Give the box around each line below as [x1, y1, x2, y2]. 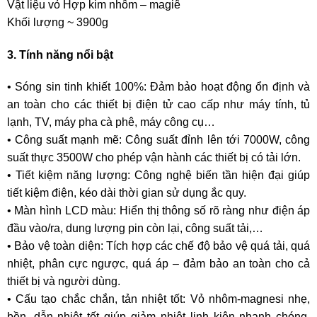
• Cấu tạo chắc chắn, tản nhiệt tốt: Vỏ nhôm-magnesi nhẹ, [6, 293, 311, 306]
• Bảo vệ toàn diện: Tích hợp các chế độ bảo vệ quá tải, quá [6, 240, 311, 253]
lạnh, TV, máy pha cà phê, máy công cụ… [6, 116, 215, 129]
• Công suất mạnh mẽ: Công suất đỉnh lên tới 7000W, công [6, 134, 311, 146]
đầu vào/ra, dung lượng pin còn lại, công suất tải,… [6, 222, 263, 235]
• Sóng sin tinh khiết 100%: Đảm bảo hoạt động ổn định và [6, 81, 311, 93]
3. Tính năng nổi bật [6, 48, 113, 61]
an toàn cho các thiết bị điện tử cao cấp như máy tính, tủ [6, 98, 311, 111]
